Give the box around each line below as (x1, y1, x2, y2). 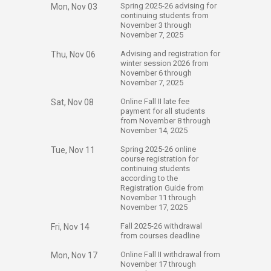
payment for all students (120, 106, 205, 116)
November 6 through (120, 68, 192, 77)
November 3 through (120, 21, 192, 30)
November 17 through (120, 260, 196, 269)
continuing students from (120, 11, 209, 20)
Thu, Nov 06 (51, 50, 96, 59)
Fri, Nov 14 (51, 222, 90, 232)
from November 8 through (120, 116, 211, 125)
